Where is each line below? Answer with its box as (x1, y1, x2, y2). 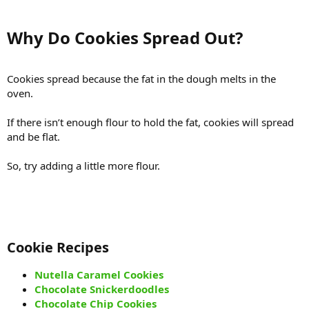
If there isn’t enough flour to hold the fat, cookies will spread (7, 114, 294, 129)
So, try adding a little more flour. (7, 158, 160, 172)
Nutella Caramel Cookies (34, 267, 163, 281)
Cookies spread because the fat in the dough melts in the (7, 71, 276, 86)
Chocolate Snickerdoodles (34, 281, 169, 296)
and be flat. (7, 129, 60, 143)
